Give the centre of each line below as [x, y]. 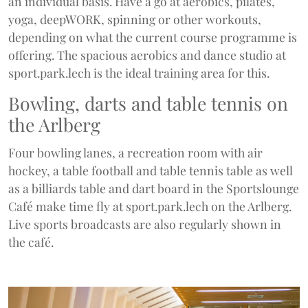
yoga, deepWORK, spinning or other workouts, [135, 19]
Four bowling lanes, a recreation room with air [135, 153]
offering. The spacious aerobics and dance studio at [147, 55]
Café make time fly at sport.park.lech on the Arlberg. [150, 206]
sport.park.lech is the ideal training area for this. [139, 73]
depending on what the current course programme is [153, 37]
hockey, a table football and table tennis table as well [151, 170]
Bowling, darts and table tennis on [148, 103]
